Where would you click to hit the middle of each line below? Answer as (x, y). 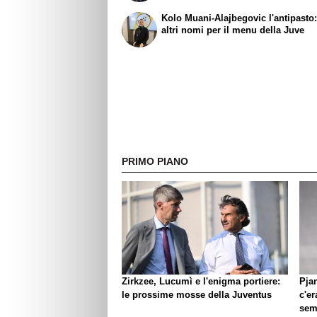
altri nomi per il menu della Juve (233, 30)
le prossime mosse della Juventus (197, 295)
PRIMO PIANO (155, 162)
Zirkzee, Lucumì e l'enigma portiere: (201, 282)
